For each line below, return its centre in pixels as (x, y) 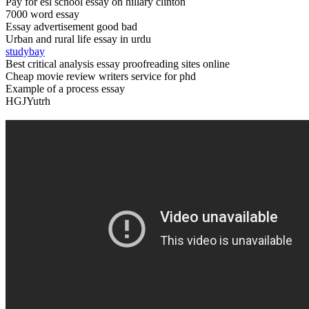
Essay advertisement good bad (71, 26)
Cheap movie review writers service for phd (101, 76)
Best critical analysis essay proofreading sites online (118, 63)
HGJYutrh (28, 101)
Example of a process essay (65, 88)
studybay (25, 51)
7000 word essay (42, 14)
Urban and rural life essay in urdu (78, 39)
